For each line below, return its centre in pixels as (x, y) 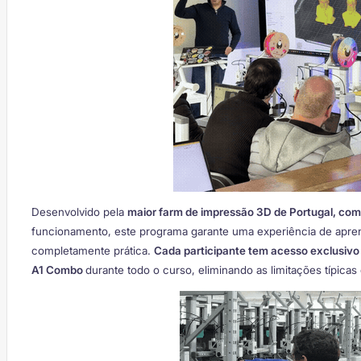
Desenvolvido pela (79, 212)
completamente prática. (93, 251)
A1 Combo (58, 270)
